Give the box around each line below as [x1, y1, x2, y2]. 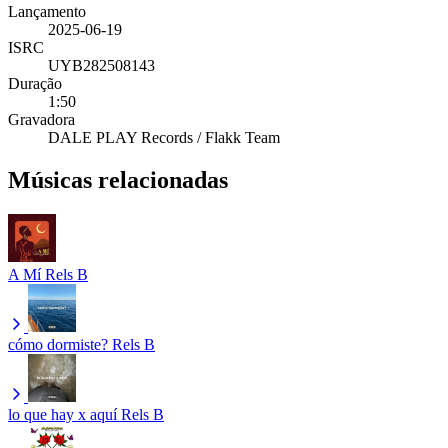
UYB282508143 [48, 56, 155, 74]
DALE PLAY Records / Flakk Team [48, 128, 280, 146]
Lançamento [8, 2, 86, 20]
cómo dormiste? [8, 335, 108, 353]
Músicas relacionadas [8, 166, 228, 193]
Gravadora [8, 110, 75, 128]
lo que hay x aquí [8, 405, 117, 423]
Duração [8, 74, 62, 92]
